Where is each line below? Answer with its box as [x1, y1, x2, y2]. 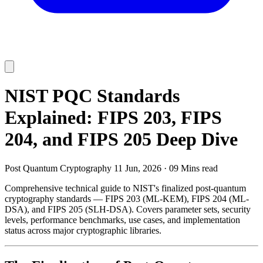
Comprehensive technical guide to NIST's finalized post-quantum [5, 183, 246, 193]
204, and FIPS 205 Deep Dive [5, 129, 238, 150]
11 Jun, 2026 [114, 163, 161, 173]
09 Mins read [169, 163, 218, 173]
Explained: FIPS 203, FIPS [5, 107, 222, 129]
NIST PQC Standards [5, 85, 180, 107]
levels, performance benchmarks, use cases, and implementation [5, 214, 240, 225]
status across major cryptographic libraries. [5, 225, 161, 235]
